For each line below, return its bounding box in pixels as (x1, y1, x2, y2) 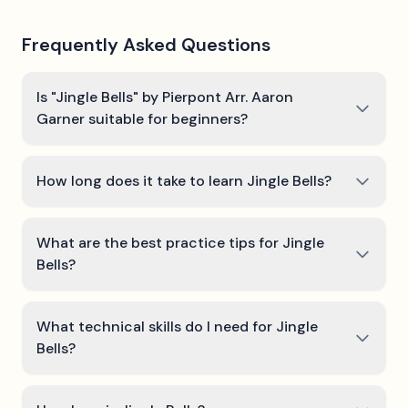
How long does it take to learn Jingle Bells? (36, 171, 331, 190)
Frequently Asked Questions (22, 33, 270, 56)
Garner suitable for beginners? (36, 109, 248, 128)
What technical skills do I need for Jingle (36, 317, 318, 336)
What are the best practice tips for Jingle (36, 233, 324, 252)
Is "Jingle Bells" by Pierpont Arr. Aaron (36, 87, 293, 107)
